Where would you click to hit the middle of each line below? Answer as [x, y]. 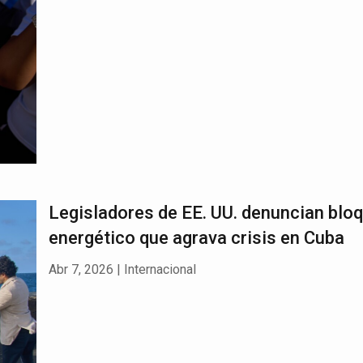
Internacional [160, 269]
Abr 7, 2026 [81, 269]
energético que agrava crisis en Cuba [196, 237]
